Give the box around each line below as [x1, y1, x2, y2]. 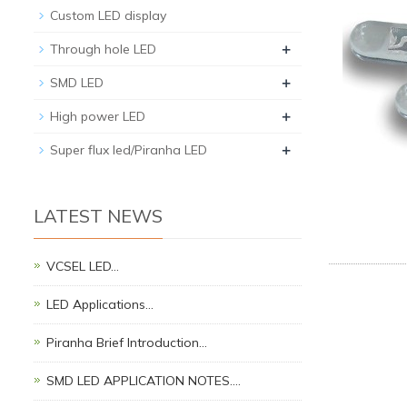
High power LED [50, 108, 145, 125]
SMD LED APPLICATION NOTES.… [46, 372, 241, 390]
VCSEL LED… [46, 258, 119, 275]
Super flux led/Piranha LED [50, 142, 207, 159]
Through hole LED [50, 41, 156, 58]
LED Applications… [46, 296, 154, 313]
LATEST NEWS [34, 204, 163, 228]
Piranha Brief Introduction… [46, 334, 207, 352]
